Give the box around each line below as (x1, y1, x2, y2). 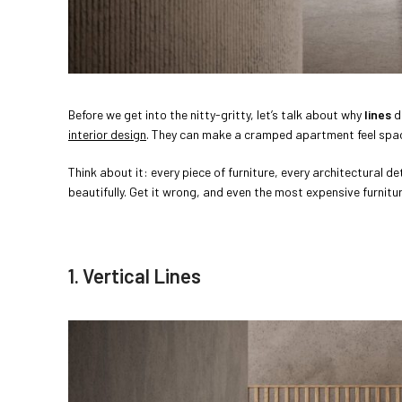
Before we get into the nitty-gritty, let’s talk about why (68, 107, 364, 123)
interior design (68, 127, 146, 143)
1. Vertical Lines (68, 264, 201, 288)
